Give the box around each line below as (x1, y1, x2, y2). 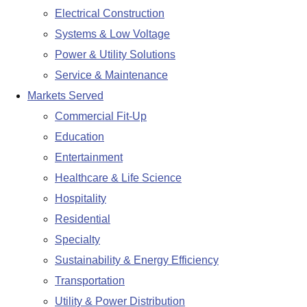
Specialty (55, 233, 100, 245)
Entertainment (55, 151, 123, 163)
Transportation (55, 274, 125, 286)
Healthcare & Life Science (55, 171, 182, 184)
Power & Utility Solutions (55, 48, 175, 60)
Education (55, 130, 104, 143)
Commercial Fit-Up (55, 110, 147, 122)
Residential (55, 212, 110, 225)
